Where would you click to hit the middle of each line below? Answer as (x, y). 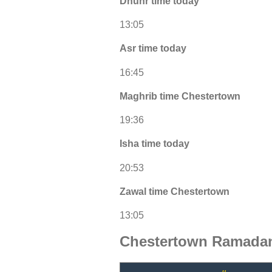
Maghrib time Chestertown (180, 96)
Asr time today (153, 49)
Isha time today (155, 144)
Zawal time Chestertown (175, 191)
